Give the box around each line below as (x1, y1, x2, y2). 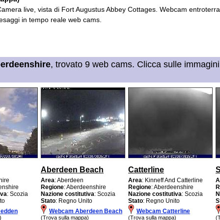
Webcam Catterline (137, 207, 190, 215)
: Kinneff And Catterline (142, 176, 203, 184)
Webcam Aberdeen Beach (49, 207, 122, 215)
